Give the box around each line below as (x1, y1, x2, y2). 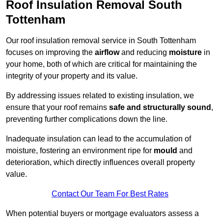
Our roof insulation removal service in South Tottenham (6, 36, 196, 45)
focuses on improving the (6, 48, 95, 57)
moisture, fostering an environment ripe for (6, 146, 154, 155)
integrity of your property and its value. (6, 72, 137, 81)
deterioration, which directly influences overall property (6, 158, 195, 167)
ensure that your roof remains (6, 103, 109, 112)
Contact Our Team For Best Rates (52, 190, 168, 198)
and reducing (119, 48, 169, 57)
